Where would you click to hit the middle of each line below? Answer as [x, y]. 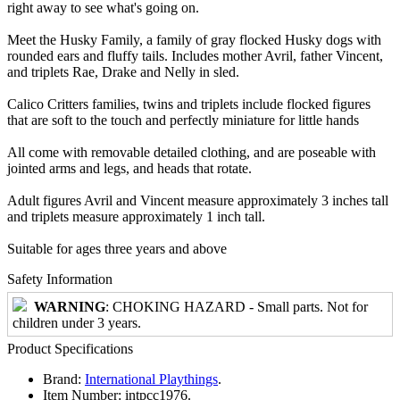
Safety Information [60, 279]
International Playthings [151, 379]
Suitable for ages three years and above [117, 248]
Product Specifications [70, 348]
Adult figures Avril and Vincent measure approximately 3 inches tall [198, 200]
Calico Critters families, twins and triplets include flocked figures [189, 104]
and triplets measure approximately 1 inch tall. [136, 216]
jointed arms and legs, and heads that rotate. [129, 168]
